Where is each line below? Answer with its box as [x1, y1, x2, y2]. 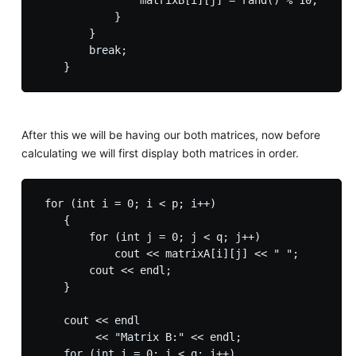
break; [37, 44, 127, 57]
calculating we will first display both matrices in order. [21, 146, 299, 161]
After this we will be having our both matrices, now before [21, 128, 320, 142]
